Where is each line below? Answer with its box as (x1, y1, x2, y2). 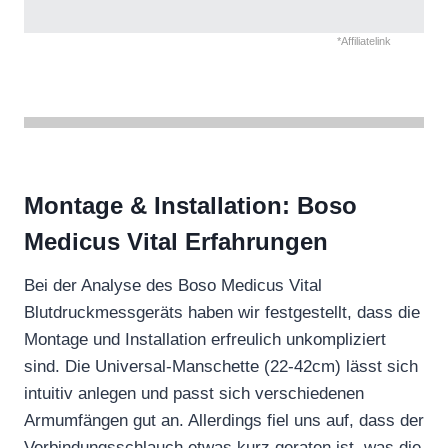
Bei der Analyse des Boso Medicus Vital (24, 275, 322, 295)
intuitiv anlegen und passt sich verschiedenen (24, 383, 364, 403)
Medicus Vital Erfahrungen (24, 227, 328, 255)
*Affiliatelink (337, 35, 391, 48)
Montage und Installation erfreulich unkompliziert (24, 329, 386, 349)
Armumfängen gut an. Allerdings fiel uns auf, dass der (24, 410, 424, 430)
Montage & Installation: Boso (24, 191, 357, 219)
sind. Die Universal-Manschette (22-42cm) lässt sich (24, 356, 418, 376)
